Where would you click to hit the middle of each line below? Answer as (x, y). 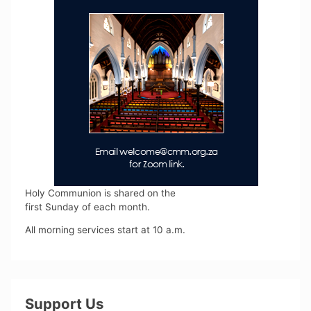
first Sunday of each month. (88, 207)
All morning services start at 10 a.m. (106, 230)
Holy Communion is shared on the (101, 193)
